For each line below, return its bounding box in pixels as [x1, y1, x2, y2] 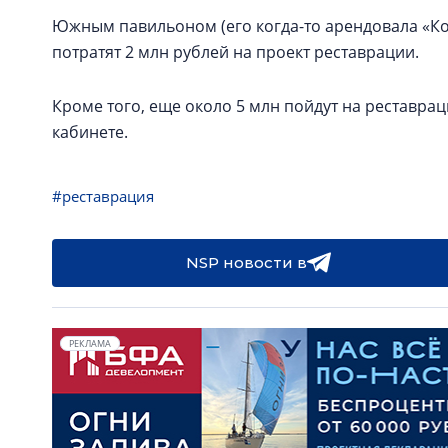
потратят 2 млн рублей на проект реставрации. [52, 41, 419, 63]
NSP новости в [185, 253, 307, 272]
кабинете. [52, 121, 128, 143]
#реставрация [52, 186, 154, 206]
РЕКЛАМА [69, 337, 111, 350]
